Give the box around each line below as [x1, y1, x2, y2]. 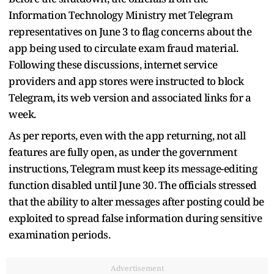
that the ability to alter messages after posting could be [9, 194, 264, 209]
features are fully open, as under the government [9, 144, 237, 159]
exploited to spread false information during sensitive [9, 210, 262, 225]
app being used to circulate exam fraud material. [9, 40, 238, 55]
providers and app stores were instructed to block [9, 73, 244, 88]
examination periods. [9, 227, 110, 242]
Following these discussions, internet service [9, 57, 218, 72]
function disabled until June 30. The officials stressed [9, 177, 257, 192]
